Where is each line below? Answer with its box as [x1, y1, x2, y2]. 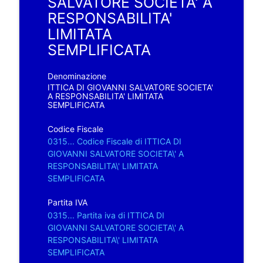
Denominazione [47, 70, 106, 81]
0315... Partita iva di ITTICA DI [47, 210, 164, 220]
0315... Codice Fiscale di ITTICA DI [47, 136, 181, 146]
